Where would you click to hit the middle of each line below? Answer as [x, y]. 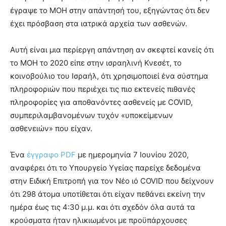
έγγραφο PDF [51, 155]
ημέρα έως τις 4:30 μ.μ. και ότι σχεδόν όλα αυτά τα [103, 207]
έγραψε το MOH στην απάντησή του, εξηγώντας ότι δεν [110, 11]
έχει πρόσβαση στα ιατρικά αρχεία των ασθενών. [99, 24]
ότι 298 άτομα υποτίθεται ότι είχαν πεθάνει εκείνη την [108, 194]
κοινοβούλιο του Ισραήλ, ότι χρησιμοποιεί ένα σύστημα [109, 76]
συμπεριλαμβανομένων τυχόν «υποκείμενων [92, 116]
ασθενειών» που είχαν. [51, 129]
